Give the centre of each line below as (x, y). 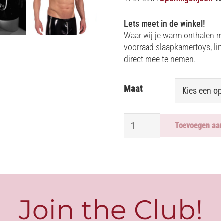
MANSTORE (144, 166)
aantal (134, 178)
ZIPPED (136, 118)
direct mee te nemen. (160, 59)
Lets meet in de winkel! (165, 23)
